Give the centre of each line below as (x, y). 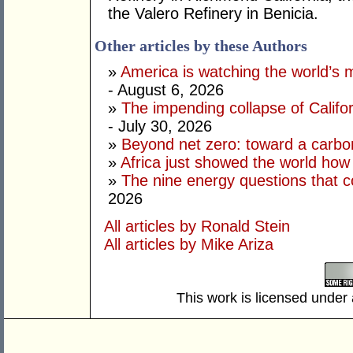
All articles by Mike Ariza (189, 245)
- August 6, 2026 (166, 90)
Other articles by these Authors (201, 46)
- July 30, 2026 (160, 126)
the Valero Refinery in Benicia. (213, 14)
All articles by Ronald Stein (197, 227)
